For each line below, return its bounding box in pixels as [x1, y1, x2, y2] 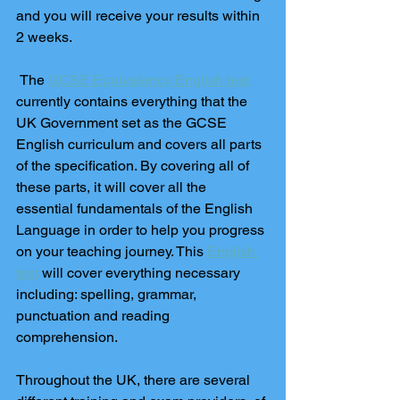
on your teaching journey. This [16, 243, 207, 260]
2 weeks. [16, 29, 75, 46]
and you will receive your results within [16, 7, 263, 24]
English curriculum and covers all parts [16, 136, 265, 153]
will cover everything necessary [38, 264, 244, 281]
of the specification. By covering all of [16, 157, 253, 174]
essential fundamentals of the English [16, 200, 256, 217]
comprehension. [16, 329, 121, 346]
